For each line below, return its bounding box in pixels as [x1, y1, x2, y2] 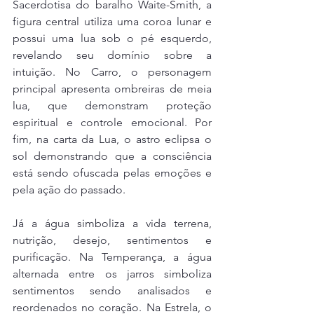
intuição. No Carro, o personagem [13, 65, 212, 79]
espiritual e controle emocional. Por [13, 116, 212, 130]
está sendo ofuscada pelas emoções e [13, 166, 212, 180]
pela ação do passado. [13, 183, 128, 197]
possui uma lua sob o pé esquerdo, [13, 32, 212, 46]
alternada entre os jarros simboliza [13, 267, 212, 281]
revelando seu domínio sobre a [13, 48, 212, 62]
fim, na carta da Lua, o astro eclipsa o [13, 132, 212, 146]
